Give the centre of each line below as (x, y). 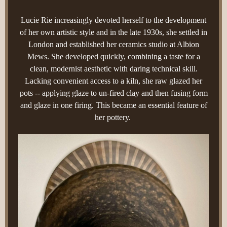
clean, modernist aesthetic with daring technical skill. (113, 69)
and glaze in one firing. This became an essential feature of (113, 105)
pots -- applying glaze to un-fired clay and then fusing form (113, 93)
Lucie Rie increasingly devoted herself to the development (113, 20)
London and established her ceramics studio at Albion (113, 44)
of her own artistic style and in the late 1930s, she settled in (113, 32)
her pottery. (113, 117)
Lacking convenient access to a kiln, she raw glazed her (113, 81)
